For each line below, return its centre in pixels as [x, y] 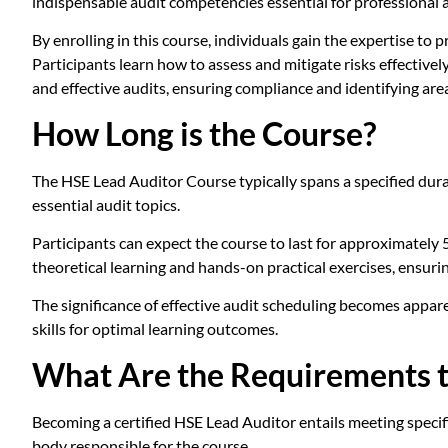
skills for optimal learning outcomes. [155, 329]
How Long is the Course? [204, 133]
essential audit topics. [106, 204]
